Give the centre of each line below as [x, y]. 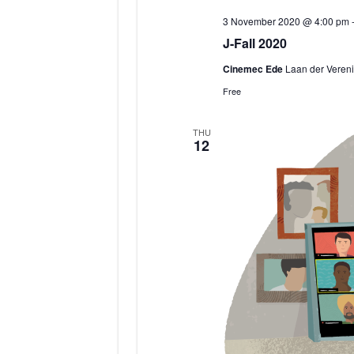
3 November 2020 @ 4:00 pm [286, 21]
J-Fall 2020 [255, 43]
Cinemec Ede [254, 68]
